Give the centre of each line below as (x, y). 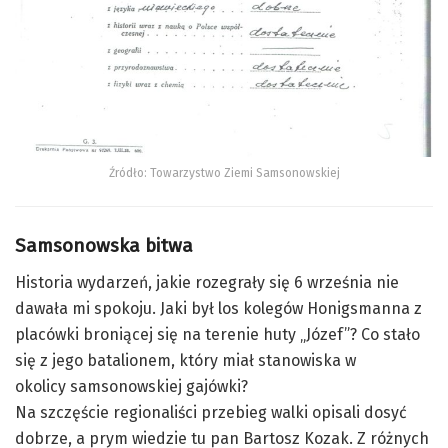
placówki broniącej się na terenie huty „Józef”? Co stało (217, 334)
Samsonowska (77, 246)
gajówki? (215, 386)
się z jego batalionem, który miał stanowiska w (185, 360)
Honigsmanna (358, 308)
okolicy (42, 386)
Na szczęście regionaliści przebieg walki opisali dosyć (211, 412)
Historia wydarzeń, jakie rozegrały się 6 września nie (207, 282)
